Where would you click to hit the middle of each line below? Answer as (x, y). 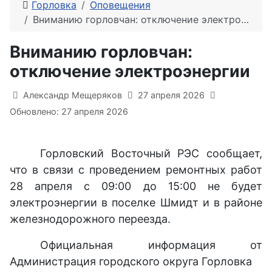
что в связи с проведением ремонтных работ (136, 169)
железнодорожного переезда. (90, 219)
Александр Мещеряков (73, 95)
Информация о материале (80, 93)
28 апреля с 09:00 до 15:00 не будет (136, 186)
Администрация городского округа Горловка (131, 261)
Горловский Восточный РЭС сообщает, (151, 153)
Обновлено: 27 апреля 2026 (69, 111)
